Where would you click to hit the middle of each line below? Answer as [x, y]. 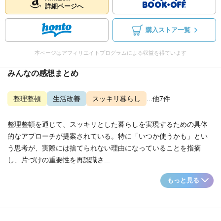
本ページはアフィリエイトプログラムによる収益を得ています [110, 53]
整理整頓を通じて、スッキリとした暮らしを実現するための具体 [108, 124]
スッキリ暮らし [116, 99]
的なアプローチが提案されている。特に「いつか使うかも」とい [108, 136]
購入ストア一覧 [168, 30]
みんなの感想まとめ [43, 73]
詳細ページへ [64, 6]
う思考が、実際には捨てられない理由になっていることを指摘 [104, 148]
